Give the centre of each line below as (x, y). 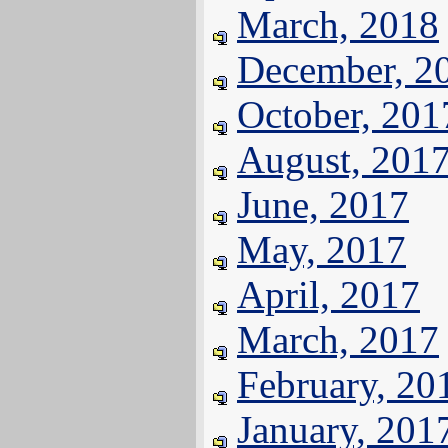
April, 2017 (328, 294)
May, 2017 (321, 249)
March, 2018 (338, 24)
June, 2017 (323, 204)
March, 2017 (338, 339)
